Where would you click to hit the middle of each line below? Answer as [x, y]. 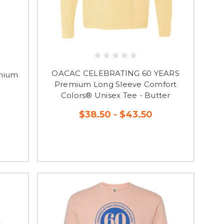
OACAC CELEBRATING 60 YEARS [115, 73]
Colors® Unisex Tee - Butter [115, 95]
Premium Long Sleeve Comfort [115, 84]
